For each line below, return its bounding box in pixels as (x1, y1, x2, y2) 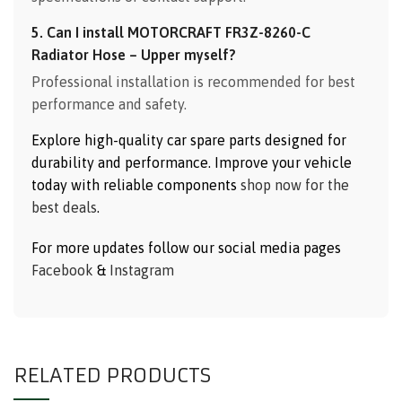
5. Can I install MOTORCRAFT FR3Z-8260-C (31, 23, 310, 40)
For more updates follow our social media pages (31, 239, 341, 256)
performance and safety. (31, 95, 187, 112)
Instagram (109, 261, 174, 278)
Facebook (31, 261, 93, 278)
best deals (31, 198, 97, 215)
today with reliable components (31, 176, 240, 193)
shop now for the (240, 176, 349, 193)
